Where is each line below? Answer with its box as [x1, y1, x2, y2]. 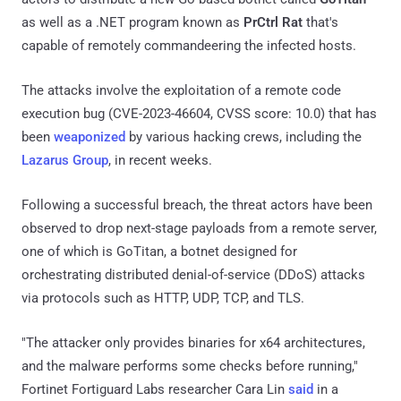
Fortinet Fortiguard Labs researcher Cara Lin [21, 380, 288, 397]
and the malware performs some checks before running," [21, 357, 358, 374]
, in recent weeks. [108, 151, 212, 168]
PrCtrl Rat [243, 13, 303, 30]
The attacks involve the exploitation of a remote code [21, 81, 341, 98]
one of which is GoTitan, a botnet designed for [21, 243, 297, 260]
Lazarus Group [21, 151, 108, 168]
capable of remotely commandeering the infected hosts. [21, 37, 356, 54]
